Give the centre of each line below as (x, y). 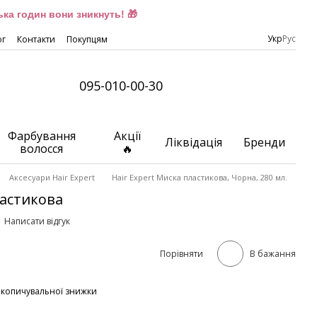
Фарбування (41, 136)
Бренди (264, 142)
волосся (42, 149)
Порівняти (181, 253)
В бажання (273, 254)
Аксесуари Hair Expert (52, 177)
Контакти (36, 39)
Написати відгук (37, 221)
